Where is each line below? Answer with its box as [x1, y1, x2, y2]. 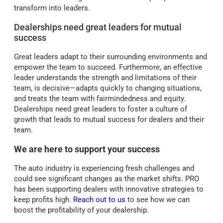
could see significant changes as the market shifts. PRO [14, 174, 199, 184]
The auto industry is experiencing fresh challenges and [14, 164, 194, 173]
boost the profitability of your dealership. [14, 206, 149, 215]
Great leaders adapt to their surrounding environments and [14, 52, 207, 62]
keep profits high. [14, 195, 73, 205]
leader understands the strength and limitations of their [14, 73, 197, 83]
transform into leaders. [14, 3, 90, 13]
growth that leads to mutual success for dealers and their [14, 115, 204, 124]
